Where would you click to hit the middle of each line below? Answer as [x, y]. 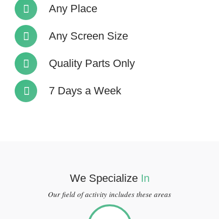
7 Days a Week [85, 91]
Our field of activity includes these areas [109, 194]
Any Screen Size [88, 36]
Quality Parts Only [92, 63]
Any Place [73, 9]
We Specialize [105, 178]
